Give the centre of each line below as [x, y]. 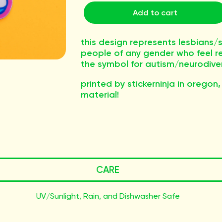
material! [100, 95]
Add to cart [155, 13]
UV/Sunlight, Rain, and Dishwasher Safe [108, 196]
